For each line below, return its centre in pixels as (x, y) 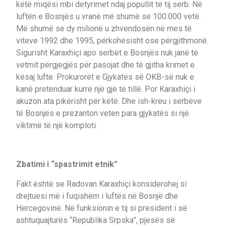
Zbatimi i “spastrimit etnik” (67, 164)
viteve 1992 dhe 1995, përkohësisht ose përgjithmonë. (112, 41)
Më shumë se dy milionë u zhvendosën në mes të (104, 29)
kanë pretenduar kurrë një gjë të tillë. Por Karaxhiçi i (106, 89)
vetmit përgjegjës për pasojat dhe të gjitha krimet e (105, 65)
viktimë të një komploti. (57, 126)
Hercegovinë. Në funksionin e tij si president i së (102, 208)
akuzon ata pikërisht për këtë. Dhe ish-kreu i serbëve (109, 101)
